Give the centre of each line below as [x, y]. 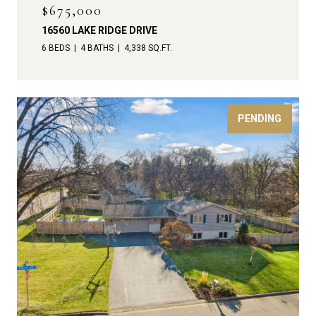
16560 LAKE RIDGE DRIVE [99, 31]
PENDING [260, 119]
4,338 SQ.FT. [148, 48]
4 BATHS [97, 48]
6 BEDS [56, 48]
